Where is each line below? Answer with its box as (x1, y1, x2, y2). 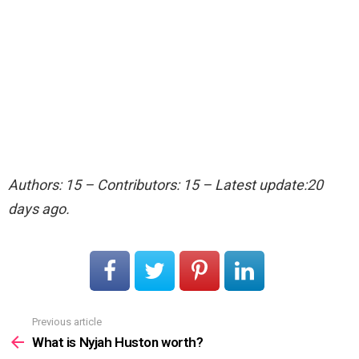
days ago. (8, 200, 70, 218)
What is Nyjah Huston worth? (32, 333, 204, 350)
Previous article (32, 316, 102, 329)
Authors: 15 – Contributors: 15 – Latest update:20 (8, 176, 323, 194)
